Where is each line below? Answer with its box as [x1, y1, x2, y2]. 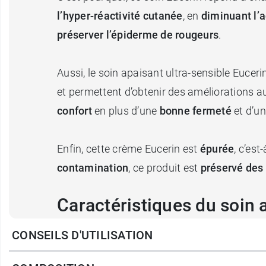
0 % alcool [78, 249, 126, 262]
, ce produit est [128, 161, 201, 174]
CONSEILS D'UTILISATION [12, 227, 153, 242]
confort [57, 104, 92, 117]
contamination [57, 161, 129, 174]
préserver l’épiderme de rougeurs [57, 28, 218, 41]
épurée [199, 142, 235, 155]
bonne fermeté [159, 104, 232, 117]
